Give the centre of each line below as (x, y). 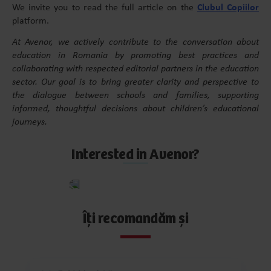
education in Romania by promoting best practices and (135, 55)
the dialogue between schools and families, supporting (135, 95)
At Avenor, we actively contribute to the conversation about (135, 42)
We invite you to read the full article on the (105, 8)
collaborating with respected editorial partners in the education (135, 69)
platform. (31, 21)
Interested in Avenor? (135, 155)
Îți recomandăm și (135, 219)
